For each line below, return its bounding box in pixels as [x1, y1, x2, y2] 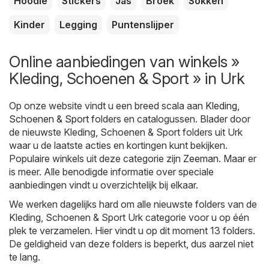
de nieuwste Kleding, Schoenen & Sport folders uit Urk [9, 126, 243, 139]
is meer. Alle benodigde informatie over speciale [9, 166, 214, 178]
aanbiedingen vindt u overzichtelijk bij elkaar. [9, 179, 198, 192]
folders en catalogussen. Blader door [89, 113, 250, 125]
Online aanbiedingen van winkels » [9, 52, 240, 71]
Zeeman [183, 153, 219, 165]
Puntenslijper [112, 19, 174, 31]
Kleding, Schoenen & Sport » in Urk [9, 69, 244, 88]
